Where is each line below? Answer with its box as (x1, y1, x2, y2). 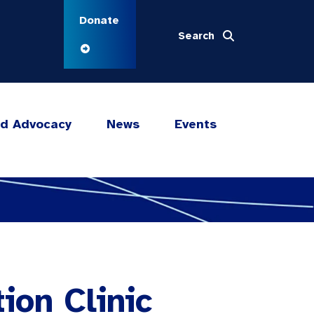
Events (175, 116, 217, 132)
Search (178, 29, 214, 42)
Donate (78, 13, 119, 27)
